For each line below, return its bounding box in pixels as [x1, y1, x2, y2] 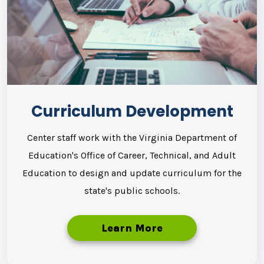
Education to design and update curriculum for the [22, 167, 242, 179]
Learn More [101, 221, 163, 235]
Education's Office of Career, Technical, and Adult [28, 149, 236, 161]
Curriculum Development [31, 100, 233, 122]
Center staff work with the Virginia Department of [27, 131, 237, 143]
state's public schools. [84, 184, 180, 196]
